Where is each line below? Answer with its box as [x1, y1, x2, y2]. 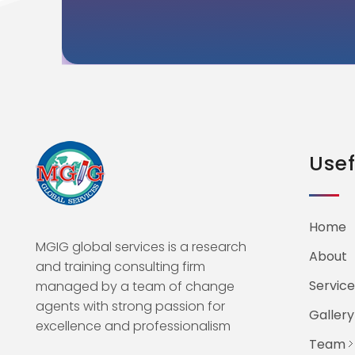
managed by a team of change [36, 277, 235, 296]
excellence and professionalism [36, 316, 231, 335]
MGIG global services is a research [36, 237, 246, 256]
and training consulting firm [36, 257, 205, 276]
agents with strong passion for [36, 296, 225, 315]
